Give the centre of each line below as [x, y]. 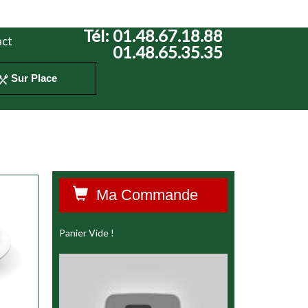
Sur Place [33, 78]
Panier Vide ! [87, 233]
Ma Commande [143, 195]
